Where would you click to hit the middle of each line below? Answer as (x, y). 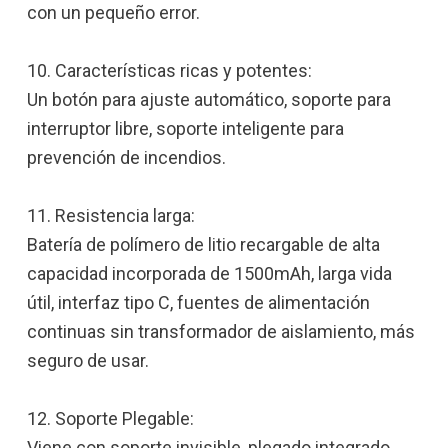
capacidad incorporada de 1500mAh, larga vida (209, 273)
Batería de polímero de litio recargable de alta (203, 244)
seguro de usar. (88, 360)
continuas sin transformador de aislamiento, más (221, 331)
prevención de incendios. (126, 157)
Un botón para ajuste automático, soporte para (209, 99)
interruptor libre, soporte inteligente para (185, 128)
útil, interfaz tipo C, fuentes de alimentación (198, 302)
